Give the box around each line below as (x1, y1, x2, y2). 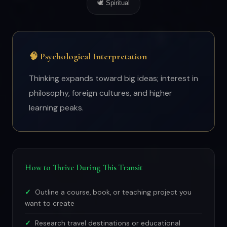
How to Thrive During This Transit (25, 163, 142, 173)
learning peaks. (29, 102, 84, 113)
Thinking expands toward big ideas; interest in (29, 73, 198, 84)
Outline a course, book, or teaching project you (35, 188, 192, 197)
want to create (25, 199, 74, 208)
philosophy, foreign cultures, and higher (29, 88, 172, 98)
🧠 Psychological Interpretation (29, 51, 147, 62)
